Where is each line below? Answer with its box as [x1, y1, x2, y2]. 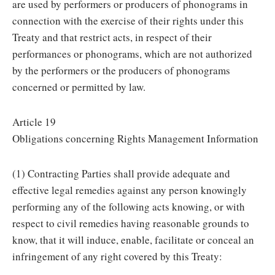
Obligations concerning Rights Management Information [12, 131, 258, 145]
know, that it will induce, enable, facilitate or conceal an [12, 233, 254, 247]
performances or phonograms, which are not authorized [12, 47, 252, 61]
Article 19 [12, 115, 56, 129]
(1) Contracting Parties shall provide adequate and [12, 166, 230, 180]
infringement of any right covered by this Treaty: [12, 249, 222, 263]
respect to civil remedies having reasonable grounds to [12, 216, 249, 230]
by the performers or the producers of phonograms [12, 63, 230, 77]
